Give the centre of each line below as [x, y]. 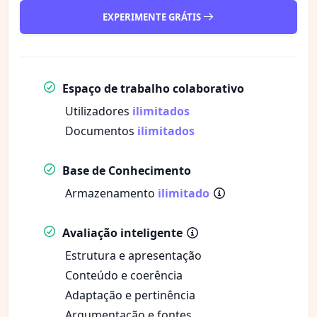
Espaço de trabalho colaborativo [153, 88]
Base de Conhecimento [127, 170]
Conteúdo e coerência [124, 275]
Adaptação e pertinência [130, 295]
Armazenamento [111, 193]
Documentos [101, 131]
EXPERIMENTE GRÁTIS [152, 17]
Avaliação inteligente [122, 232]
